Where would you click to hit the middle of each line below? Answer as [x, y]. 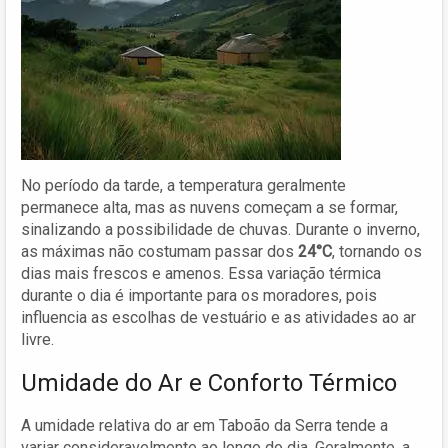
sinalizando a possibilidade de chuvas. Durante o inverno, [220, 229]
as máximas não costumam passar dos [159, 251]
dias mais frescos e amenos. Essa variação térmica [201, 273]
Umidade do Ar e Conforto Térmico [209, 382]
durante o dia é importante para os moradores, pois [199, 295]
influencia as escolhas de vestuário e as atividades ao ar [218, 317]
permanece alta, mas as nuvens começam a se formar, [209, 207]
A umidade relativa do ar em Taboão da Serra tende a [204, 425]
